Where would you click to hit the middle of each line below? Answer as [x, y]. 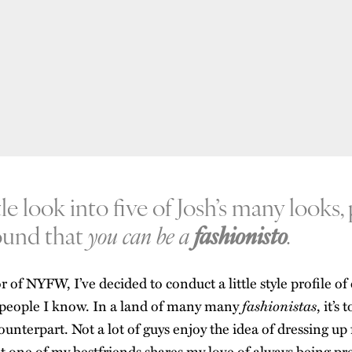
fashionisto [238, 235]
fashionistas [280, 305]
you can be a [139, 234]
